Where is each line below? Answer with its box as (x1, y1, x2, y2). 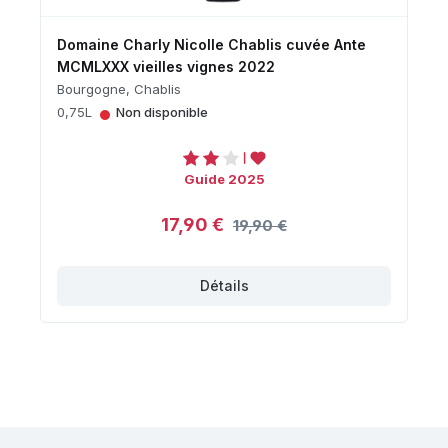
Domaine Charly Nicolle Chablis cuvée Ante (57, 35, 366, 53)
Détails (199, 276, 249, 294)
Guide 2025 (183, 170, 265, 187)
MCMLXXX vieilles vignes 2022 (57, 57, 275, 75)
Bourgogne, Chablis (57, 80, 181, 97)
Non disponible (116, 103, 208, 120)
